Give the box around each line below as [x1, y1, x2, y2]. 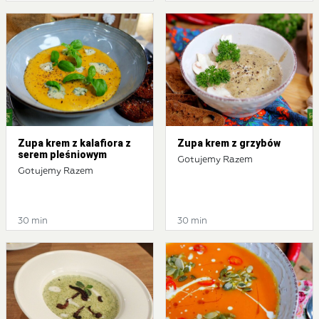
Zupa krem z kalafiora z [18, 137, 131, 149]
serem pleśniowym [18, 148, 107, 160]
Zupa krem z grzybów [177, 137, 281, 149]
